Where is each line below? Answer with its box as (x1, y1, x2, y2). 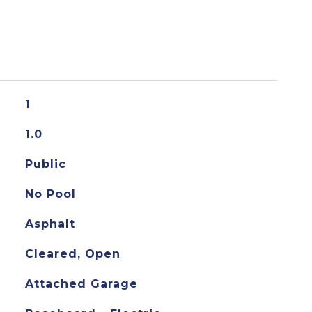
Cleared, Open (24, 247, 120, 260)
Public (24, 157, 66, 171)
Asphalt (24, 217, 75, 231)
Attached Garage (24, 277, 138, 290)
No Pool (24, 187, 76, 201)
